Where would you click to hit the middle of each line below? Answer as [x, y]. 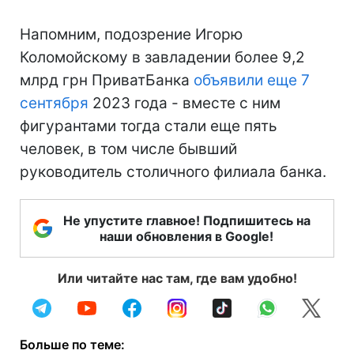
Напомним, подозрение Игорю [131, 34]
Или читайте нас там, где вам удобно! [177, 278]
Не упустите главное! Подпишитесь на [186, 220]
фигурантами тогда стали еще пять [149, 126]
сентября [54, 103]
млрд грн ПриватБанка [107, 80]
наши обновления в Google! [186, 236]
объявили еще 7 [252, 80]
